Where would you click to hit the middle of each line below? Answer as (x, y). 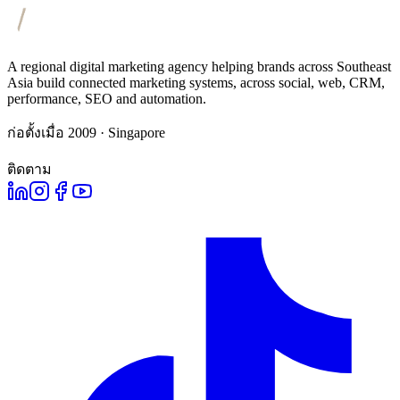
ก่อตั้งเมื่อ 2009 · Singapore (86, 132)
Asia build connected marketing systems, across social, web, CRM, (196, 82)
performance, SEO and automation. (107, 98)
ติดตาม (29, 169)
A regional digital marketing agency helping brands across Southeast (199, 66)
